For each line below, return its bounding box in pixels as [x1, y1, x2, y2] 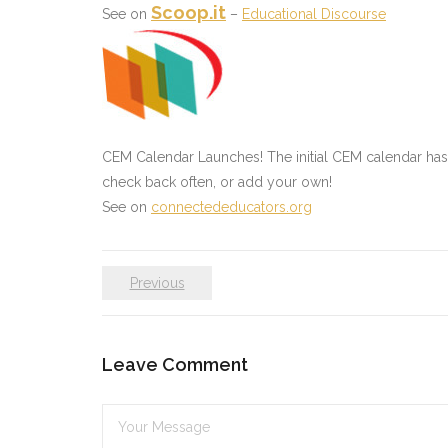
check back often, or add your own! [102, 174, 332, 190]
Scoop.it [151, 2, 226, 23]
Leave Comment [102, 354, 248, 375]
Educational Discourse [242, 6, 386, 22]
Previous [129, 275, 185, 291]
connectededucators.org [151, 199, 312, 215]
